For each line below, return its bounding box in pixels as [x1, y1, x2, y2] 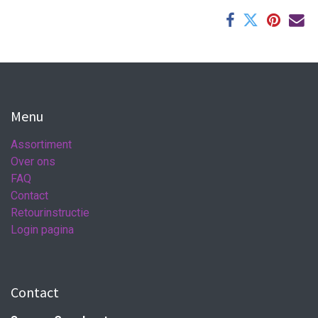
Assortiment [11, 137, 72, 151]
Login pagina [11, 222, 74, 236]
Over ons [11, 154, 55, 168]
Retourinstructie [11, 205, 89, 219]
